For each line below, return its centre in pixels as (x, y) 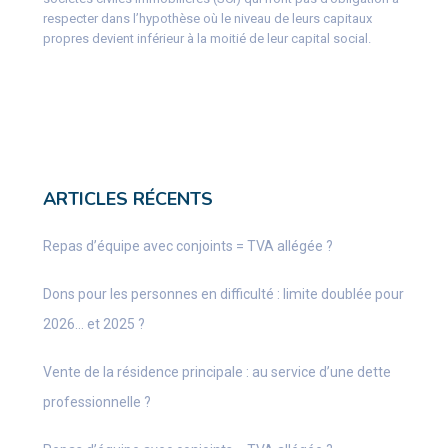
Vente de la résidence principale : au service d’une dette (216, 371)
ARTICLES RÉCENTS (127, 198)
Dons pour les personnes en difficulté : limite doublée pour (223, 293)
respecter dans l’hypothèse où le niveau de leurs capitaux (207, 18)
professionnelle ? (96, 401)
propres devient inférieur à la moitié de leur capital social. (206, 38)
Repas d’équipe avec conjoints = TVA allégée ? (187, 245)
